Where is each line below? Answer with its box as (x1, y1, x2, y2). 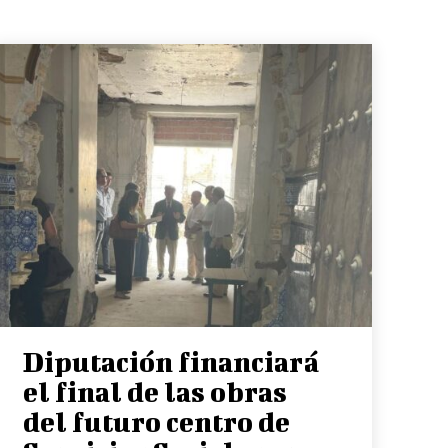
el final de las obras (22, 375, 287, 407)
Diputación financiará (22, 345, 319, 377)
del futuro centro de (22, 405, 290, 437)
